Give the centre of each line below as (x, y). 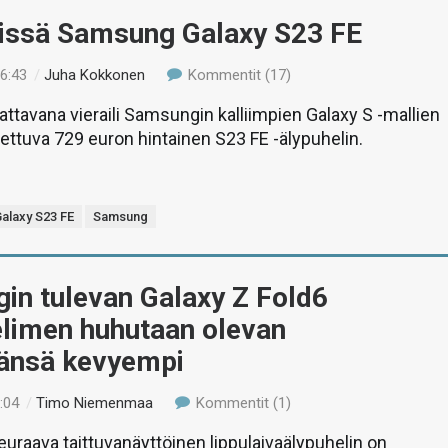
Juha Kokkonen (95, 75)
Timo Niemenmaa (95, 402)
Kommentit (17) (237, 75)
